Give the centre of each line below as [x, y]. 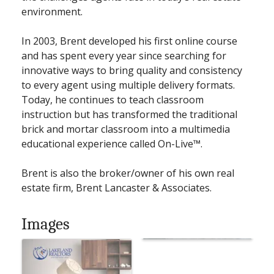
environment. [52, 11]
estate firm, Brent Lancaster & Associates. [117, 187]
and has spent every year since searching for [124, 55]
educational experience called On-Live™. [112, 143]
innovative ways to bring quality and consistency [132, 70]
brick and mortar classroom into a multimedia [126, 129]
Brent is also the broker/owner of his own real [128, 173]
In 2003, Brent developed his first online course [129, 41]
